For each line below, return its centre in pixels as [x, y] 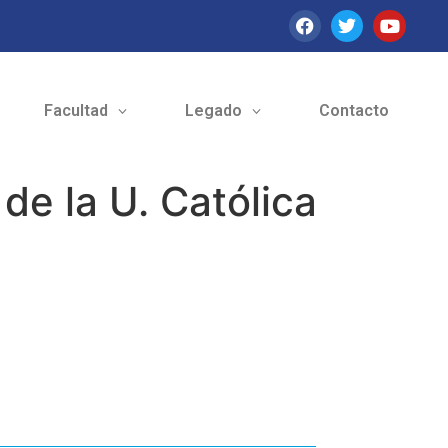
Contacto [353, 111]
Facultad [75, 111]
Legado [213, 111]
